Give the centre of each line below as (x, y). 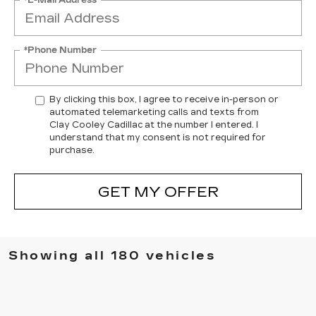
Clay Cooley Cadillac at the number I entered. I (154, 125)
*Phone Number (60, 50)
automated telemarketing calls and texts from (154, 112)
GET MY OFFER (158, 192)
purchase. (72, 150)
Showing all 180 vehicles (112, 256)
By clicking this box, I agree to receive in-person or (164, 99)
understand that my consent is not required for (158, 138)
